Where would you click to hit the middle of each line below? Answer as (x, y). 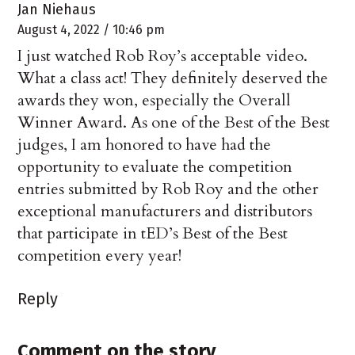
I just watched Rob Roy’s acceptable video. (163, 56)
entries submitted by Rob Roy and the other (168, 189)
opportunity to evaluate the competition (155, 167)
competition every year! (100, 256)
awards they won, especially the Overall (155, 101)
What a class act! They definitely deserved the (173, 78)
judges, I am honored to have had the (145, 145)
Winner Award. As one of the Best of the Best (174, 123)
